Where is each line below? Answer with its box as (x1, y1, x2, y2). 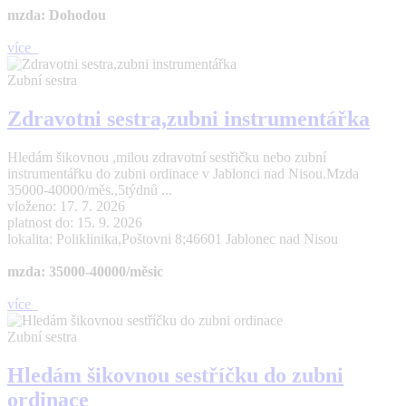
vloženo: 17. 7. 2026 (7, 198, 125, 214)
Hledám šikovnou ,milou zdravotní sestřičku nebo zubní (7, 149, 326, 165)
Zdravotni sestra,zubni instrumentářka (7, 106, 370, 130)
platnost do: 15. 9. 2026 (7, 214, 142, 230)
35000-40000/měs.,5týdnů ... (7, 181, 172, 198)
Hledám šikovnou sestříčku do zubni (7, 362, 343, 387)
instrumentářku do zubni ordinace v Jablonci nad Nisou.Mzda (7, 165, 359, 181)
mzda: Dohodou (7, 6, 106, 23)
